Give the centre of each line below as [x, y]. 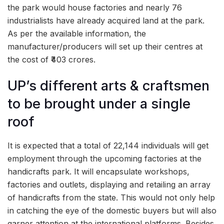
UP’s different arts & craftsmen [108, 86]
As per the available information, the [77, 33]
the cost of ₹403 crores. [51, 59]
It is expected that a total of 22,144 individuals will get [108, 146]
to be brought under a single [99, 104]
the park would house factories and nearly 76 [95, 7]
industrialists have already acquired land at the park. [106, 20]
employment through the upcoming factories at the [104, 159]
